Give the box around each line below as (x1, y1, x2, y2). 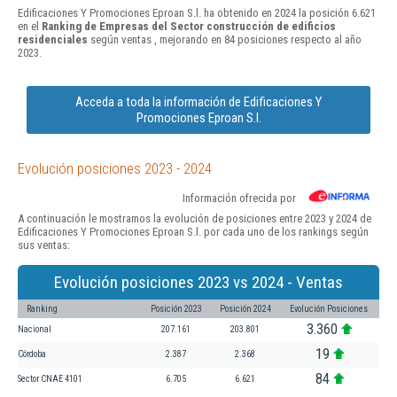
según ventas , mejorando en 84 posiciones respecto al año (88, 32, 362, 46)
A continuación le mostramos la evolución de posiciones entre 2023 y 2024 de (18, 211, 371, 225)
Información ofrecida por (183, 191, 296, 205)
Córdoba (18, 348, 46, 359)
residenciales (18, 32, 88, 46)
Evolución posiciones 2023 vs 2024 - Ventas (54, 271, 343, 292)
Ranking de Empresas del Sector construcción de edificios (42, 19, 336, 33)
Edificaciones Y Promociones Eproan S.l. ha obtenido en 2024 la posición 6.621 (18, 5, 376, 19)
